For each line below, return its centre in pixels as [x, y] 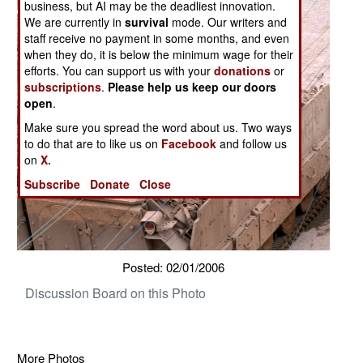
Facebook [189, 144]
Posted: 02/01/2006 [173, 267]
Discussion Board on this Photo [115, 293]
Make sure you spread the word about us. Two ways [158, 128]
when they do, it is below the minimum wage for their [159, 55]
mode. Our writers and [228, 22]
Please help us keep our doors [192, 87]
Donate [110, 184]
